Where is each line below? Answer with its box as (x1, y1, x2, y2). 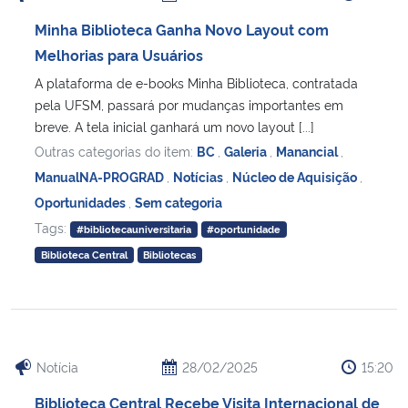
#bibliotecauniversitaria (76, 222, 191, 237)
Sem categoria (135, 193, 222, 211)
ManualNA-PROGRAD (35, 168, 167, 186)
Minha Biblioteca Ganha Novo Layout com (35, 19, 329, 40)
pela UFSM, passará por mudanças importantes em (35, 96, 343, 114)
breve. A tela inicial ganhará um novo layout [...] (35, 117, 314, 136)
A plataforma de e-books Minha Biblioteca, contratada (35, 74, 358, 92)
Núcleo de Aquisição (232, 168, 360, 186)
